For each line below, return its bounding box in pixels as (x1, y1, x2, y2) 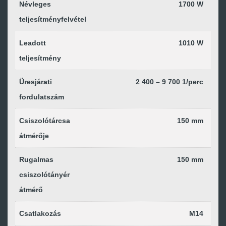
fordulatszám (19, 93, 64, 101)
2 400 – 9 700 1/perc (136, 78, 203, 86)
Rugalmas (19, 155, 53, 163)
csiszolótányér (19, 171, 70, 179)
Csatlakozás (19, 209, 61, 217)
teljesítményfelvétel (19, 15, 86, 23)
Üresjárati (19, 78, 52, 86)
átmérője (19, 132, 49, 140)
